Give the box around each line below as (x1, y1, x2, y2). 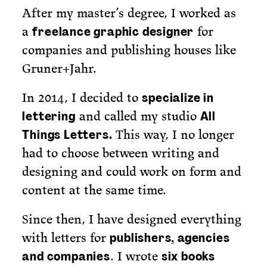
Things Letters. (22, 126, 113, 142)
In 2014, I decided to (22, 89, 142, 105)
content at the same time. (22, 181, 167, 198)
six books (161, 248, 216, 264)
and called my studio (75, 107, 200, 124)
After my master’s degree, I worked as (22, 4, 237, 21)
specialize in (142, 89, 214, 105)
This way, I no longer (112, 126, 235, 142)
